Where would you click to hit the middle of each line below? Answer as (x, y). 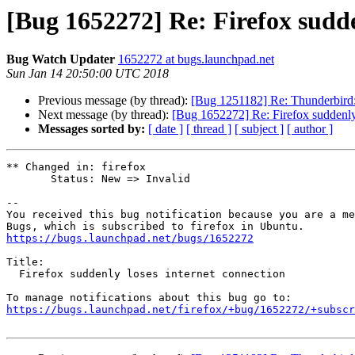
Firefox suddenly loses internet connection (13, 274)
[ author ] (310, 129)
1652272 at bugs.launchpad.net (196, 59)
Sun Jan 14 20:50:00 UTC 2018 (88, 74)
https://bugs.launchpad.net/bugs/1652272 (130, 239)
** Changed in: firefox (76, 167)
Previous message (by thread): (115, 101)
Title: (25, 262)
